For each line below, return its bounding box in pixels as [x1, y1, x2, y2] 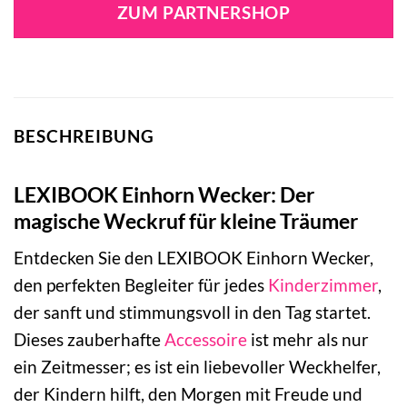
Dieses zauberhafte [14, 329, 164, 351]
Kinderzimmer [268, 274, 378, 296]
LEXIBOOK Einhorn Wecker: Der [14, 181, 314, 207]
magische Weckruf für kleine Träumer [14, 207, 358, 233]
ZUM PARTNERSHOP [116, 3, 291, 24]
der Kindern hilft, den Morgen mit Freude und [14, 383, 362, 405]
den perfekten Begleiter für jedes [14, 274, 268, 296]
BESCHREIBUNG [14, 125, 154, 147]
